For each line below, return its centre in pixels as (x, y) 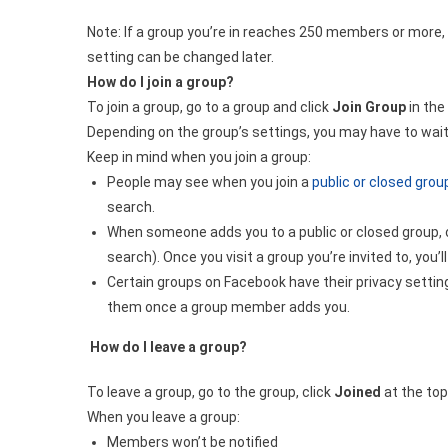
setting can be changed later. (180, 57)
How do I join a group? (160, 82)
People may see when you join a (209, 182)
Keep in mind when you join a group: (199, 157)
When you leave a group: (163, 417)
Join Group (369, 107)
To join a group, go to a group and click (209, 107)
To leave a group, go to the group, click (210, 392)
